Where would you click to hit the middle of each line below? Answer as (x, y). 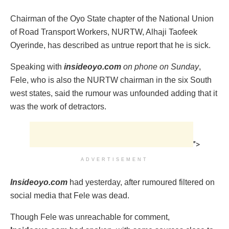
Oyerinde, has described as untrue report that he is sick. (110, 45)
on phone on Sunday (161, 66)
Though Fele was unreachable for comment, (90, 217)
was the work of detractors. (58, 106)
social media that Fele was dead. (70, 195)
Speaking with (37, 66)
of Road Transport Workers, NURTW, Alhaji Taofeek (104, 32)
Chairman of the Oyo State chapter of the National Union (112, 18)
